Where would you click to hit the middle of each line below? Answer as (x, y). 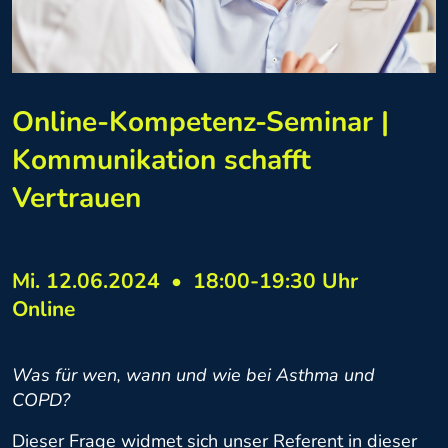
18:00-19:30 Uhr (272, 281)
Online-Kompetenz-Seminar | (200, 122)
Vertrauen (76, 198)
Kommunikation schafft (161, 160)
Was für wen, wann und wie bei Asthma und (193, 375)
